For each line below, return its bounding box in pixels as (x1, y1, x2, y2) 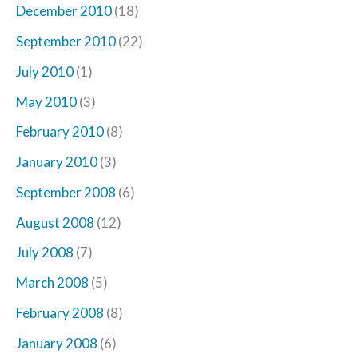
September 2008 (16, 183, 116, 201)
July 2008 (16, 244, 74, 261)
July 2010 (16, 62, 74, 80)
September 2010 (16, 33, 116, 50)
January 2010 (16, 153, 97, 171)
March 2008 (16, 274, 89, 292)
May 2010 (16, 93, 77, 110)
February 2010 (16, 123, 104, 141)
